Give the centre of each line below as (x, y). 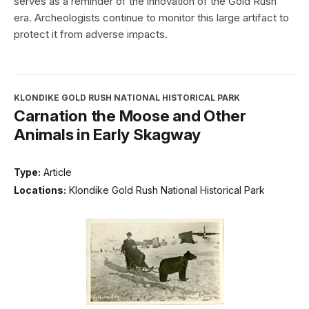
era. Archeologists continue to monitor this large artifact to (151, 18)
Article (58, 172)
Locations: (40, 190)
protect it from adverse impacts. (91, 34)
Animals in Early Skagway (107, 134)
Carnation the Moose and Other (130, 116)
